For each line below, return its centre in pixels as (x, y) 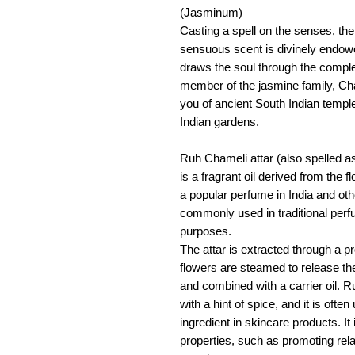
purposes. (206, 231)
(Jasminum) (211, 12)
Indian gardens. (219, 121)
